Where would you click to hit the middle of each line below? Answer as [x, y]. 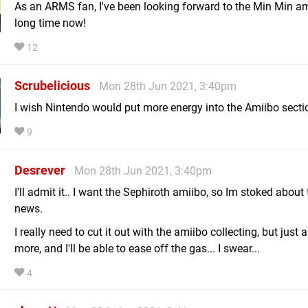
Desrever [40, 170]
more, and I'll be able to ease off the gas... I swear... [137, 248]
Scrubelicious [52, 85]
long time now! [50, 23]
